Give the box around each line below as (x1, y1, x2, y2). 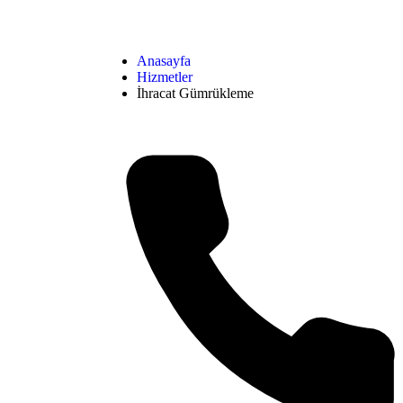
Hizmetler (137, 69, 193, 85)
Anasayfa (137, 53, 191, 69)
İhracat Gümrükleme (137, 85, 254, 102)
